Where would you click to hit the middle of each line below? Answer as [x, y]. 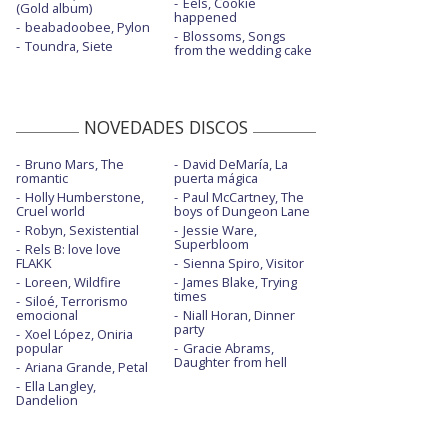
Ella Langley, [60, 386]
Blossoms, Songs [234, 36]
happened [205, 17]
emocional [47, 315]
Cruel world [50, 211]
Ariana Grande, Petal [86, 367]
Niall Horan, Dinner [238, 315]
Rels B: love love [73, 249]
